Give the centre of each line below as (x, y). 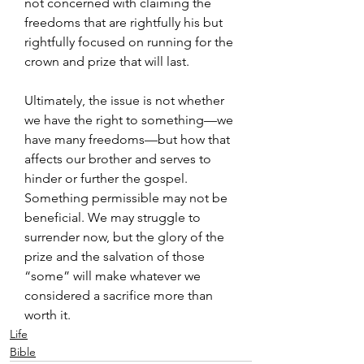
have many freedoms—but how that (129, 139)
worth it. (48, 315)
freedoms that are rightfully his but (125, 22)
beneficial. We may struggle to (114, 217)
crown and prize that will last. (107, 61)
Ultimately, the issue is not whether (126, 100)
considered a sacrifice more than (120, 295)
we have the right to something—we (130, 120)
